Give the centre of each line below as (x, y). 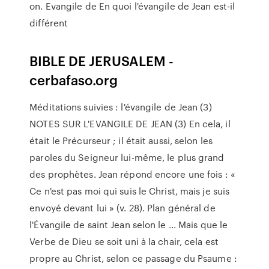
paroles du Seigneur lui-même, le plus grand (127, 157)
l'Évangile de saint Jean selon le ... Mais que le (129, 225)
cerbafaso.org (74, 80)
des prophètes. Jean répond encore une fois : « (132, 174)
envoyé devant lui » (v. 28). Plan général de (122, 208)
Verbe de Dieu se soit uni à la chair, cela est (124, 241)
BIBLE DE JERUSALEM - (102, 60)
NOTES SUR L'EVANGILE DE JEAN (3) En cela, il (130, 124)
